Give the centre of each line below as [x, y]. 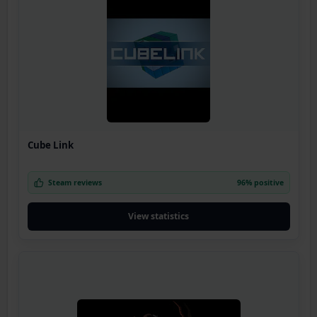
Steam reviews [75, 183]
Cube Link [50, 145]
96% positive [260, 183]
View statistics [158, 217]
